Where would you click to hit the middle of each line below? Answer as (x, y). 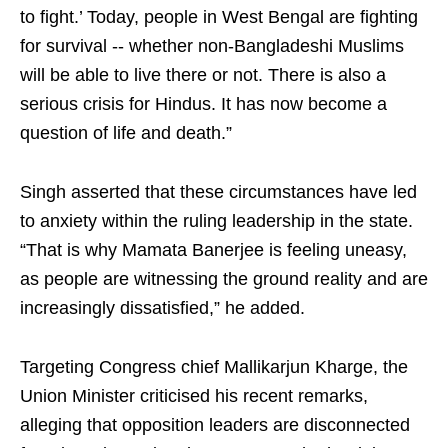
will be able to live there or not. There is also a (203, 75)
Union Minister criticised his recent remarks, (194, 396)
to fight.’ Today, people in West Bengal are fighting (219, 17)
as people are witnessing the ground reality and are (224, 279)
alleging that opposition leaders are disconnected (215, 425)
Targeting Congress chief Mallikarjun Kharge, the (214, 367)
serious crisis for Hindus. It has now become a (203, 104)
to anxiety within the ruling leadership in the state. (216, 221)
